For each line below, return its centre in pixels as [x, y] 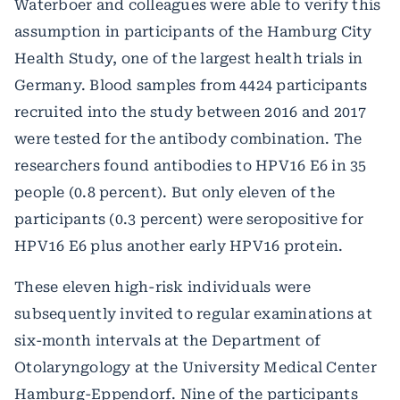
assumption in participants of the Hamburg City [193, 31]
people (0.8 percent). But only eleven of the [175, 192]
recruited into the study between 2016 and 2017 [191, 112]
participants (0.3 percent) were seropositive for [189, 219]
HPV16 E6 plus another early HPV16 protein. [179, 246]
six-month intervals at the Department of [167, 340]
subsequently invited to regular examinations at [193, 313]
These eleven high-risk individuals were [162, 287]
